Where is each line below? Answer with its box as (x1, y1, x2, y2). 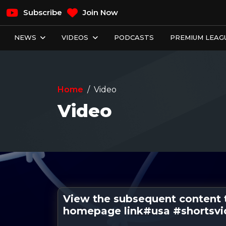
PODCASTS (114, 33, 154, 41)
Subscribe (21, 8, 62, 17)
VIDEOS (62, 33, 91, 41)
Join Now (81, 8, 118, 17)
